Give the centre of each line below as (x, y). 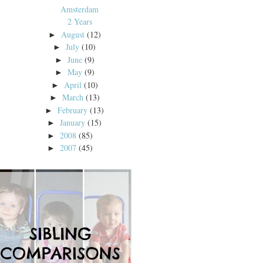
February (73, 110)
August (73, 34)
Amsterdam (80, 9)
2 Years (80, 21)
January (73, 122)
